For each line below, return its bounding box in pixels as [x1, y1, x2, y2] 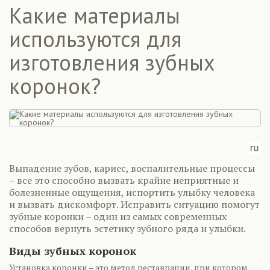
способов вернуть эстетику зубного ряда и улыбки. [9, 222, 246, 235]
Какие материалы [9, 1, 180, 30]
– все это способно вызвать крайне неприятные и [9, 174, 239, 187]
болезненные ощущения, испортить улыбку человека [9, 186, 255, 199]
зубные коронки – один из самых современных [9, 210, 227, 223]
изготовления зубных [9, 48, 215, 77]
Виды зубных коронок [9, 243, 136, 258]
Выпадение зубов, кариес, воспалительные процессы [9, 162, 255, 175]
